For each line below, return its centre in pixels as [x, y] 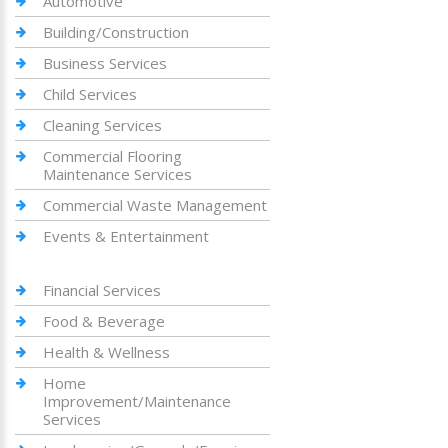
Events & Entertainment [126, 236]
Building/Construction [116, 32]
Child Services [90, 94]
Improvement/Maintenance [137, 401]
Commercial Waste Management [155, 205]
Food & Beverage [104, 321]
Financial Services [102, 290]
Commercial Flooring [112, 156]
